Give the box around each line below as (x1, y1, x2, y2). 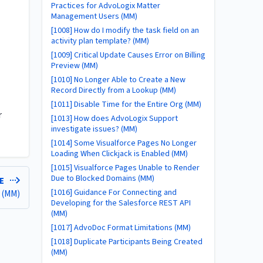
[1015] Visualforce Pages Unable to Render (51, 162, 200, 174)
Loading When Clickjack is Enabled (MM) (51, 148, 188, 160)
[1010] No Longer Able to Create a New (51, 74, 186, 86)
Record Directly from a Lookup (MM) (51, 85, 176, 96)
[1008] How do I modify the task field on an (51, 25, 199, 36)
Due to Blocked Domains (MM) (51, 173, 154, 184)
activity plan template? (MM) (51, 35, 149, 47)
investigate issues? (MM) (51, 123, 137, 135)
